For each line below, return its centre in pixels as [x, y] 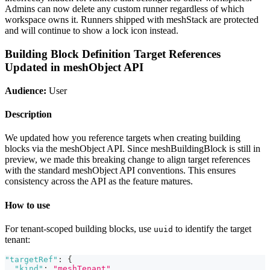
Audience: [26, 90]
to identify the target [212, 228]
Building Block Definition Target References [113, 54]
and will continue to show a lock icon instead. [92, 31]
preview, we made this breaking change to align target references [127, 160]
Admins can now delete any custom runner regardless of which [124, 9]
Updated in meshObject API [74, 67]
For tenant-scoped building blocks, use [79, 228]
